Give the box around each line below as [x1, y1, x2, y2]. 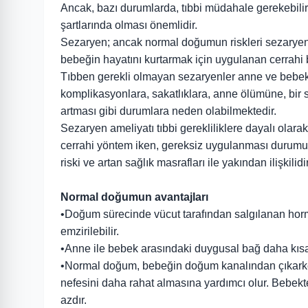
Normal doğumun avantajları [60, 191, 208, 203]
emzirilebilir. [60, 225, 119, 237]
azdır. [60, 294, 87, 306]
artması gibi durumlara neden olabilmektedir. [60, 105, 276, 117]
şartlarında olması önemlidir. [60, 19, 197, 31]
